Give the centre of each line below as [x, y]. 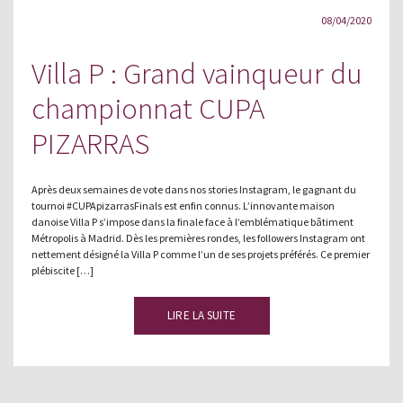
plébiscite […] [63, 271]
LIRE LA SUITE [201, 316]
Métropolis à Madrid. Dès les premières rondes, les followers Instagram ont [198, 238]
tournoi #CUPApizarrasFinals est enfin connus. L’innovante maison [183, 206]
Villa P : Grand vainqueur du [197, 74]
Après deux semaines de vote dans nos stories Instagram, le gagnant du [194, 190]
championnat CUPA [148, 109]
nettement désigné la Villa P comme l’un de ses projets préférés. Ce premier [201, 255]
